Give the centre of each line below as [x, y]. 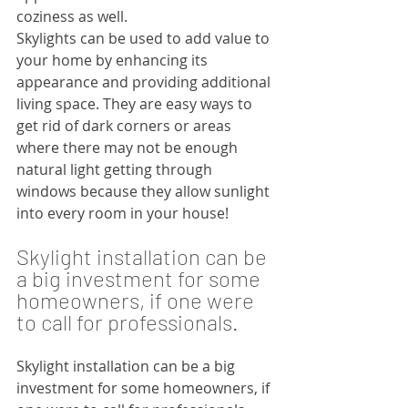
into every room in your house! [122, 213]
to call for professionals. [130, 321]
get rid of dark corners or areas [126, 125]
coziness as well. [72, 16]
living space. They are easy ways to [136, 103]
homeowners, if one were [138, 300]
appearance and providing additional [145, 82]
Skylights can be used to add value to [145, 38]
